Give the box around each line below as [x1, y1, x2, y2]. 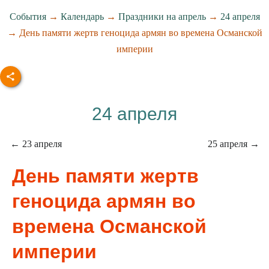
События [9, 11, 46, 22]
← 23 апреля [10, 139, 62, 149]
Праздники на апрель [118, 11, 206, 22]
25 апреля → [207, 139, 259, 149]
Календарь [60, 11, 104, 22]
